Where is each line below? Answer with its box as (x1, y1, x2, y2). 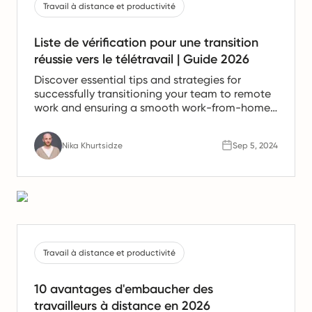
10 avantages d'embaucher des (34, 281, 213, 297)
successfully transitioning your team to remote (34, 86, 271, 100)
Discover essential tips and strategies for (34, 72, 241, 86)
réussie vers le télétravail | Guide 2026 (34, 51, 249, 67)
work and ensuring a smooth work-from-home (34, 100, 270, 114)
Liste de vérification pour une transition (34, 34, 258, 50)
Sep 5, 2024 (233, 140, 278, 150)
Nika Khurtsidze (62, 140, 123, 150)
